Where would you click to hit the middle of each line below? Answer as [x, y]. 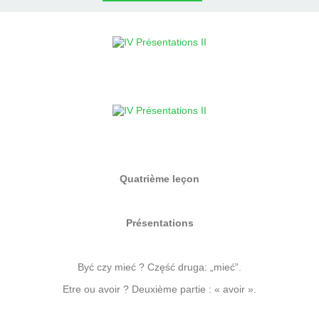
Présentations [159, 223]
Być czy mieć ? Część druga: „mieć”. [159, 267]
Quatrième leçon [159, 179]
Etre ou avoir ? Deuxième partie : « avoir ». [159, 289]
